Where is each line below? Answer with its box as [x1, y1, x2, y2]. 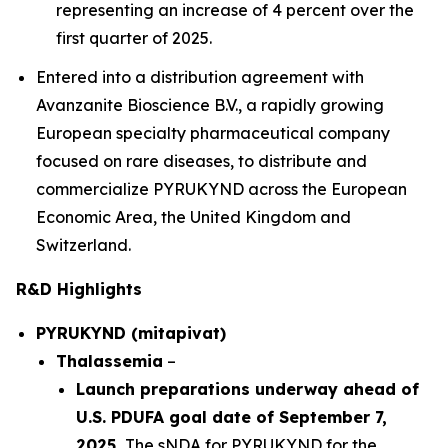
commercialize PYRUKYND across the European [36, 178, 407, 199]
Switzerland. [36, 234, 131, 255]
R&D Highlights [16, 278, 142, 299]
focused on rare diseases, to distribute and [36, 150, 367, 171]
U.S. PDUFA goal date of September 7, [76, 406, 387, 427]
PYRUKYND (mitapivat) [36, 322, 226, 343]
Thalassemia [56, 350, 163, 371]
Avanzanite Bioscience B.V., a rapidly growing [36, 94, 384, 115]
